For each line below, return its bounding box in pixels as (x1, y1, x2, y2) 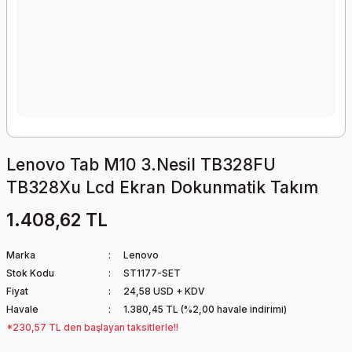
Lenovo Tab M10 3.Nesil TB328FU (6, 155, 276, 174)
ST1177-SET (123, 267, 181, 279)
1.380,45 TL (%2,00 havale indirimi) (123, 303, 287, 315)
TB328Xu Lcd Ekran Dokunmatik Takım (6, 178, 318, 197)
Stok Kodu (6, 267, 54, 279)
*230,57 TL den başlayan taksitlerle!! (6, 321, 178, 333)
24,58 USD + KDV (123, 285, 204, 297)
